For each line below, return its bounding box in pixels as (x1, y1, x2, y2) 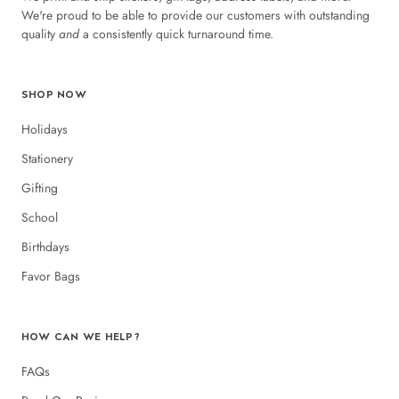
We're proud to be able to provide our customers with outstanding (21, 5, 370, 24)
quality (21, 24, 59, 43)
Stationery (21, 149, 73, 167)
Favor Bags (21, 266, 80, 285)
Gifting (21, 178, 58, 197)
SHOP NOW (21, 86, 86, 102)
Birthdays (21, 237, 69, 256)
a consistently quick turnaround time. (79, 24, 273, 43)
